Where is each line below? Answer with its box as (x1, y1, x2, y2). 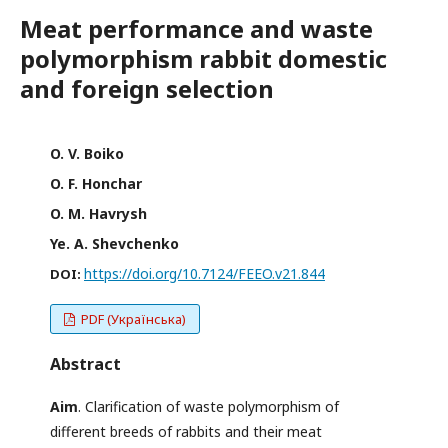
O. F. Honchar (50, 174, 142, 194)
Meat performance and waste (20, 12, 373, 46)
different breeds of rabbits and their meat (50, 422, 322, 442)
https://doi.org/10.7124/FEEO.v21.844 (84, 264, 325, 284)
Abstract (50, 353, 121, 376)
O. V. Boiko (50, 144, 124, 164)
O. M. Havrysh (50, 204, 147, 224)
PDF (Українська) (78, 310, 187, 329)
